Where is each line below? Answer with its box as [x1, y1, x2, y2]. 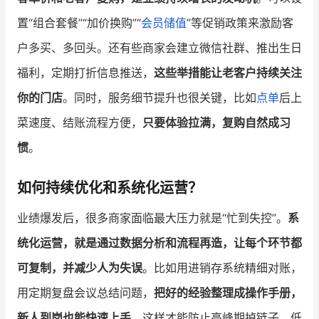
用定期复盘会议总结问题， [17, 286, 154, 300]
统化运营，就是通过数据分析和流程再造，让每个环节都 [17, 236, 302, 251]
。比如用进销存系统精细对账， [142, 261, 302, 276]
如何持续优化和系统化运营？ [17, 179, 202, 197]
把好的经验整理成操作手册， [154, 286, 302, 300]
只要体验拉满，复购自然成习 [142, 115, 291, 130]
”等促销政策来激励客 [187, 16, 293, 31]
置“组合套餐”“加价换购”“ [17, 16, 141, 31]
